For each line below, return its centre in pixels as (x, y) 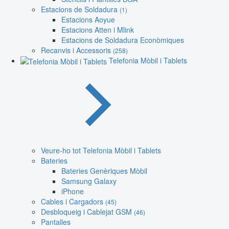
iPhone (73, 191)
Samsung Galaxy (89, 181)
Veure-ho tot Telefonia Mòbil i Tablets (101, 150)
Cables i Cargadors (73, 201)
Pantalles (56, 222)
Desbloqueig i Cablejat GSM (87, 211)
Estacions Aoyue (88, 19)
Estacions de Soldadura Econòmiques (123, 40)
